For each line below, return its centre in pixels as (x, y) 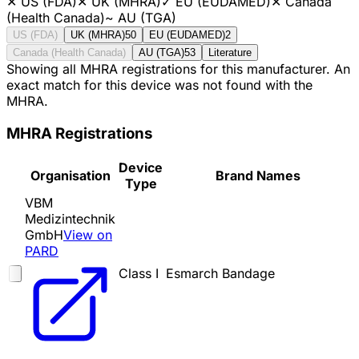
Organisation (70, 176)
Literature (230, 52)
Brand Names (258, 176)
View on (88, 235)
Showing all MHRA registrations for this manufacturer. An (178, 69)
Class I (139, 274)
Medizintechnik (70, 219)
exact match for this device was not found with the (159, 85)
